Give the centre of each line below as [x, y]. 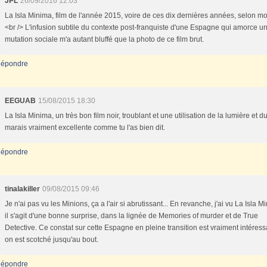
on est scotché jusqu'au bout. [52, 240]
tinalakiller [22, 189]
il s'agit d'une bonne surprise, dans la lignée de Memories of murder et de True [131, 216]
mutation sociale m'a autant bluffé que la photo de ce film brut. [104, 39]
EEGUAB [20, 101]
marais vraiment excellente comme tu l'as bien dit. [85, 128]
